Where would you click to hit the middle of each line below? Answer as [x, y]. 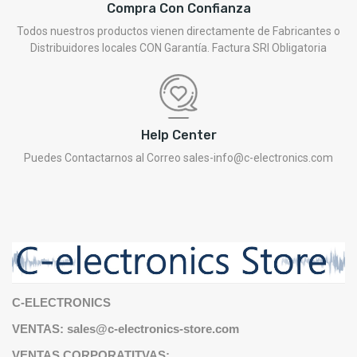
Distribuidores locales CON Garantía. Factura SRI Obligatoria [178, 47]
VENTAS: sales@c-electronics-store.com [126, 329]
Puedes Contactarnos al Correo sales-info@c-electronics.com [178, 157]
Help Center [178, 135]
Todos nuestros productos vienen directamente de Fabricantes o [178, 31]
